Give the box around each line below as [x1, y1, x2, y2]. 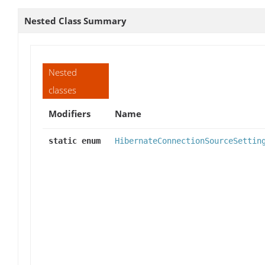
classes [49, 84, 76, 96]
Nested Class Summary [24, 15, 127, 27]
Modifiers [49, 108, 91, 120]
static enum [49, 136, 101, 146]
